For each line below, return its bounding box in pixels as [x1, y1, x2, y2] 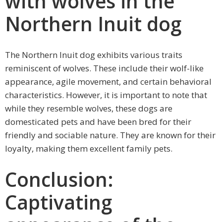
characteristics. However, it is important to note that [5, 89, 207, 101]
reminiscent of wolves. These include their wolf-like [5, 62, 204, 74]
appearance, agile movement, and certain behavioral [5, 75, 212, 87]
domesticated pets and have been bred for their [5, 115, 191, 127]
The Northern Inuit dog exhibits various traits [5, 49, 182, 60]
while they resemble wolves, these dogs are [5, 102, 172, 114]
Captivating [5, 188, 112, 215]
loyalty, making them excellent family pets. [5, 142, 172, 154]
